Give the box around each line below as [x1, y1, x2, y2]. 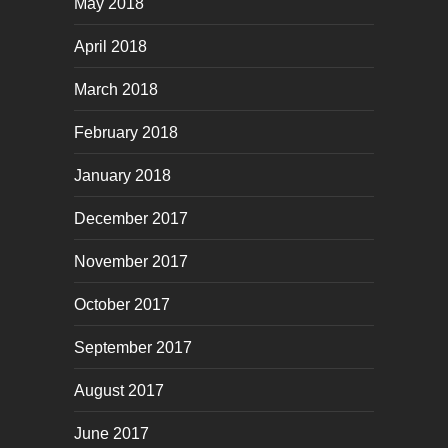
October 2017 [74, 295, 170, 313]
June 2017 [74, 424, 149, 442]
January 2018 [74, 166, 171, 184]
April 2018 [74, 37, 147, 55]
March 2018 [74, 80, 158, 98]
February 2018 [74, 123, 178, 141]
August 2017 [74, 381, 164, 399]
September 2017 [74, 338, 192, 356]
